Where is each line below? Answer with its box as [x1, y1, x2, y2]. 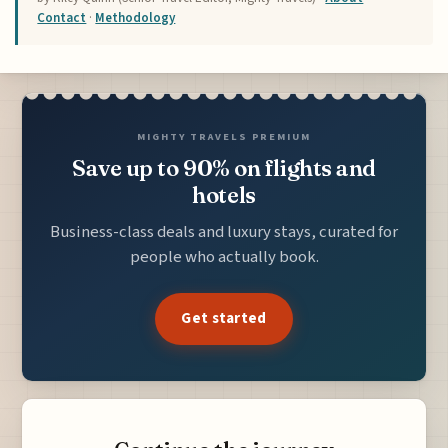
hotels [192, 181, 256, 210]
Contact [37, 9, 87, 28]
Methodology [95, 9, 176, 28]
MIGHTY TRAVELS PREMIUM [137, 129, 311, 145]
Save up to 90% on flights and [71, 154, 376, 183]
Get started [181, 307, 267, 330]
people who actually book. [129, 245, 319, 270]
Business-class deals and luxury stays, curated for [50, 220, 398, 245]
